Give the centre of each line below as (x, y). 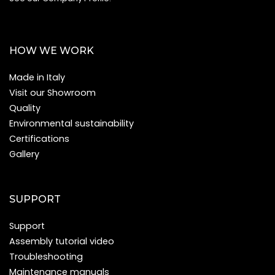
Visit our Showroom (52, 93)
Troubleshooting (46, 257)
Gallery (24, 154)
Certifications (39, 139)
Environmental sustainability (72, 124)
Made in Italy (37, 78)
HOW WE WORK (52, 51)
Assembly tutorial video (62, 242)
